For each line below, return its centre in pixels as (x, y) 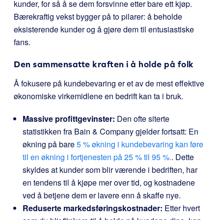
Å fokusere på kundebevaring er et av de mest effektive (109, 83)
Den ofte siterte (142, 119)
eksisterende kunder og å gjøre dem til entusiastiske (104, 29)
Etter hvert (181, 208)
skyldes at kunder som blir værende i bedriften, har (110, 170)
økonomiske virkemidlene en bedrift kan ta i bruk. (98, 96)
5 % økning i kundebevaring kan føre (140, 144)
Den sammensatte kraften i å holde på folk (104, 64)
